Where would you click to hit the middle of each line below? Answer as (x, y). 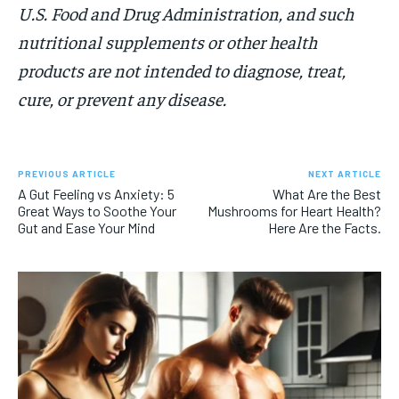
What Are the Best (326, 193)
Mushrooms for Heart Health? (294, 210)
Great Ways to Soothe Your (97, 210)
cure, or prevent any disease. (122, 98)
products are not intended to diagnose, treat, (182, 69)
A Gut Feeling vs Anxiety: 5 (96, 193)
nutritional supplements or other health (167, 41)
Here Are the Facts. (324, 227)
